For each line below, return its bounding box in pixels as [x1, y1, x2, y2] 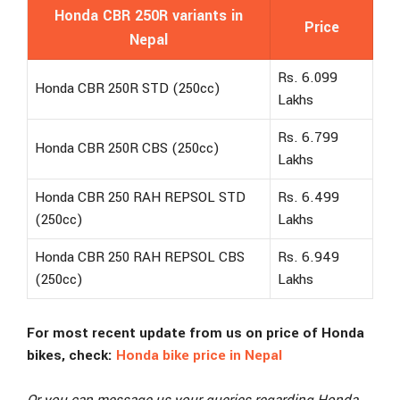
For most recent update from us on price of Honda [27, 322, 364, 343]
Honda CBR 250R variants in [54, 5, 243, 27]
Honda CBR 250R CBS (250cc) [35, 138, 220, 159]
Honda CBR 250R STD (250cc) [35, 79, 221, 99]
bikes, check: [27, 345, 116, 365]
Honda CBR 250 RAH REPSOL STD [35, 187, 246, 208]
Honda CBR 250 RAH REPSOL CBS [35, 247, 245, 268]
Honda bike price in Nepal [116, 345, 282, 365]
